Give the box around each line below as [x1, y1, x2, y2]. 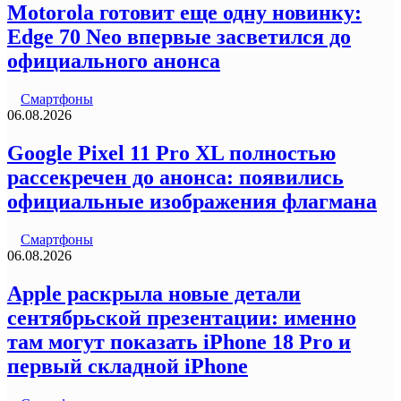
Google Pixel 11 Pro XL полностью [7, 141, 336, 166]
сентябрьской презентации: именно [7, 306, 356, 330]
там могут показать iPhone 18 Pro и [7, 330, 351, 354]
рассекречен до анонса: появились [7, 166, 344, 190]
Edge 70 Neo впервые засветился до [7, 25, 351, 49]
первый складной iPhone [7, 354, 248, 379]
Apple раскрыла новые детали [7, 282, 301, 306]
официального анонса [7, 49, 220, 73]
